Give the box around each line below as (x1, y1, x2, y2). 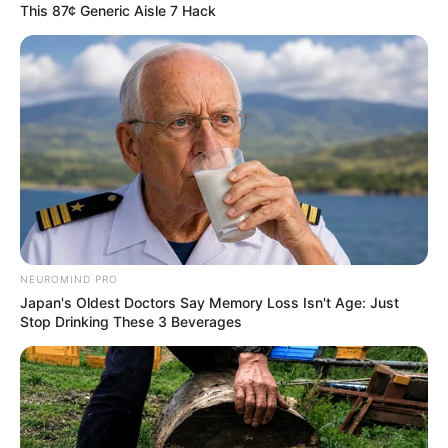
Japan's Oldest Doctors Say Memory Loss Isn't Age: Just (20, 294, 399, 312)
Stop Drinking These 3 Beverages (20, 313, 242, 331)
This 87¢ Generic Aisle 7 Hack (20, 2, 216, 20)
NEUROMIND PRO (20, 273, 118, 286)
